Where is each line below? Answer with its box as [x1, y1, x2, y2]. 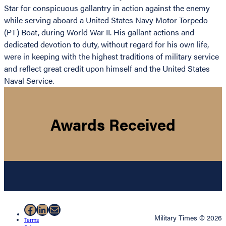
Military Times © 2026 [154, 212, 222, 223]
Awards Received [50, 112, 176, 135]
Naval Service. [4, 75, 54, 87]
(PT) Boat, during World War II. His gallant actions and [4, 26, 194, 38]
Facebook [24, 200, 76, 218]
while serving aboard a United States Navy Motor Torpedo [4, 14, 208, 26]
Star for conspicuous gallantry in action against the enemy [4, 2, 210, 14]
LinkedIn [36, 200, 83, 218]
